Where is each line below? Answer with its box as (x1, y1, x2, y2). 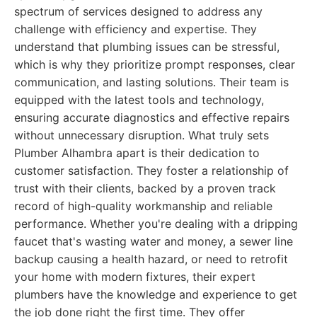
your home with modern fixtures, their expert (14, 270, 255, 284)
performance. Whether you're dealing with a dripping (14, 217, 298, 231)
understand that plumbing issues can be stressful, (14, 40, 279, 54)
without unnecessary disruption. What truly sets (14, 128, 269, 142)
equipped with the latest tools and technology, (14, 93, 264, 107)
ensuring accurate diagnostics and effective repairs (14, 110, 289, 125)
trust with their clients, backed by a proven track (14, 181, 276, 195)
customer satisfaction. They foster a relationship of (14, 163, 289, 178)
